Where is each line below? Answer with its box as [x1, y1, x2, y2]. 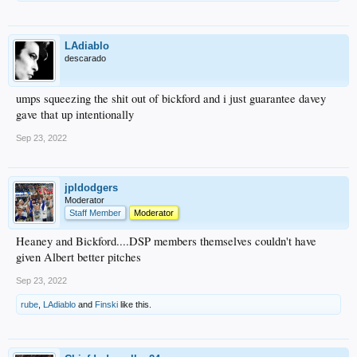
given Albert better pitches [16, 249, 141, 265]
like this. [118, 299, 151, 309]
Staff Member [69, 207, 121, 218]
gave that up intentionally [16, 106, 134, 122]
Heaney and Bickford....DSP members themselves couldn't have [16, 233, 316, 249]
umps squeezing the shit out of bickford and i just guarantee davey [16, 90, 326, 106]
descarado [65, 53, 106, 63]
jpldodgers [65, 181, 118, 194]
